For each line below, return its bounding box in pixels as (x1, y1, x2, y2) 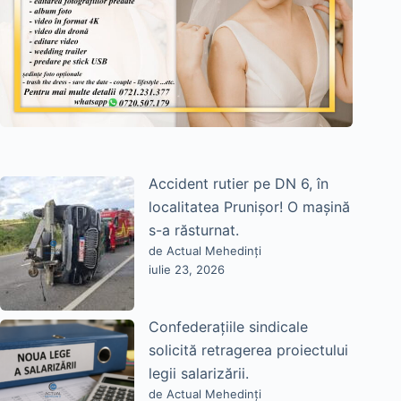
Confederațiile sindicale (149, 318, 308, 337)
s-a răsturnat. (149, 221, 239, 240)
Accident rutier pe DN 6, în (149, 175, 328, 193)
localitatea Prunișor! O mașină (149, 198, 350, 217)
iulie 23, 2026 (149, 262, 225, 277)
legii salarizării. (149, 364, 249, 383)
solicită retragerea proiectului (149, 341, 348, 360)
